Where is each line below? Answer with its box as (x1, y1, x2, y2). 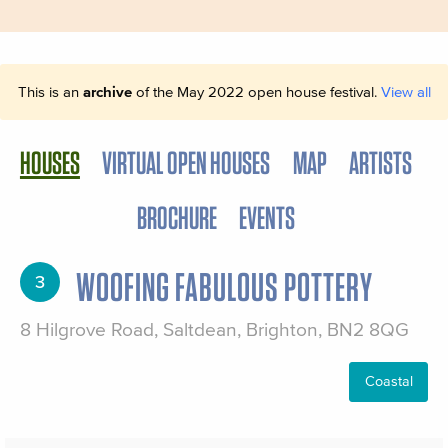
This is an (17, 83, 83, 100)
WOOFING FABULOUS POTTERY (76, 263, 373, 312)
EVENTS (239, 197, 296, 237)
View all (380, 83, 431, 100)
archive (82, 83, 132, 100)
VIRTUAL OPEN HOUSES (102, 143, 271, 183)
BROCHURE (136, 197, 217, 237)
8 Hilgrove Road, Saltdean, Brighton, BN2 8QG (20, 318, 409, 340)
